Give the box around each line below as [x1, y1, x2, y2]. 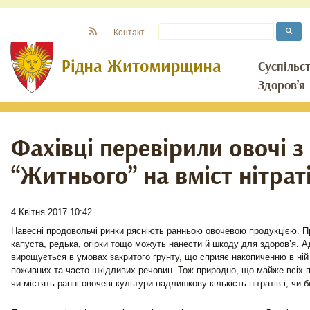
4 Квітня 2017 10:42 [11, 207, 92, 217]
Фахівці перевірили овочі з [11, 132, 304, 165]
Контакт [113, 28, 145, 37]
